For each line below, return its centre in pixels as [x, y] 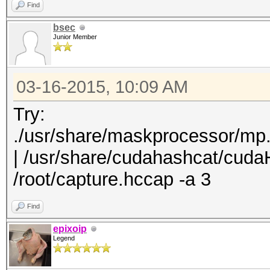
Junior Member [75, 37]
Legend [64, 238]
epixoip [70, 229]
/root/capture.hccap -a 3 [112, 179]
